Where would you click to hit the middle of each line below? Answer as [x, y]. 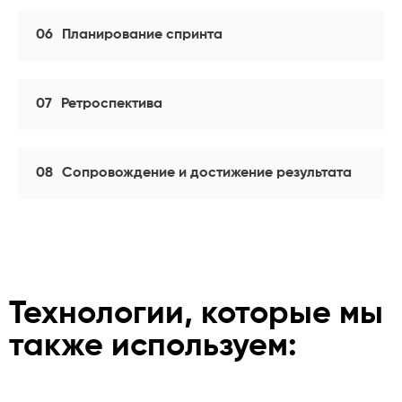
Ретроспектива [112, 104]
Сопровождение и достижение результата [207, 173]
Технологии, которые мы [196, 314]
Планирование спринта [142, 35]
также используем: [153, 346]
